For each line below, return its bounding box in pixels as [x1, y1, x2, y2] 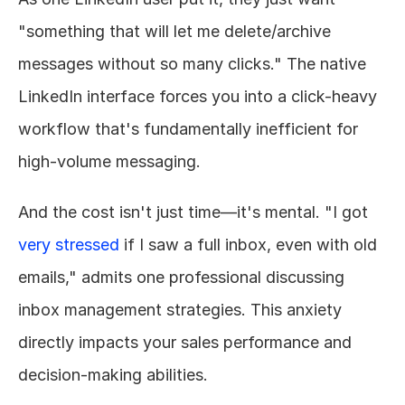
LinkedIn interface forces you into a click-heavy [18, 87, 377, 106]
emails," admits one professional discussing [18, 268, 344, 287]
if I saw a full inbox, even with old [119, 235, 377, 254]
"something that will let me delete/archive [18, 22, 331, 41]
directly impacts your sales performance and [18, 333, 352, 352]
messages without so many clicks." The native [18, 54, 366, 73]
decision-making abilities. [18, 365, 208, 384]
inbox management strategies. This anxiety [18, 300, 342, 319]
